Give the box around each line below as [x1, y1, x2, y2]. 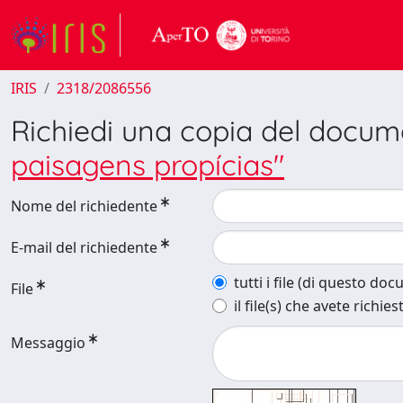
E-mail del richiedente [11, 237, 157, 257]
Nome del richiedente [11, 196, 157, 216]
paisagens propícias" [11, 147, 284, 183]
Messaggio [11, 333, 85, 353]
